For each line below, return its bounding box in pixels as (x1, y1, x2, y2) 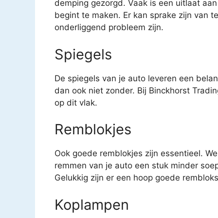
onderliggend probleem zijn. (54, 22, 163, 33)
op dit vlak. (54, 97, 97, 108)
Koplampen (54, 196, 129, 213)
